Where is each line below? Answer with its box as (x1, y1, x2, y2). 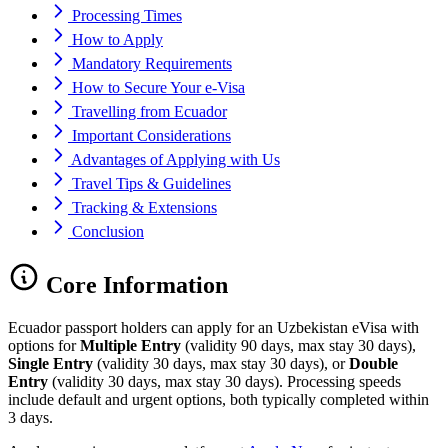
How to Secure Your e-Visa (72, 79, 245, 97)
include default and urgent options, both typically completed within (8, 390, 429, 408)
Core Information (40, 272, 228, 298)
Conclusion (72, 223, 144, 241)
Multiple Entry (80, 336, 181, 354)
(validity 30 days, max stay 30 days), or (93, 354, 349, 372)
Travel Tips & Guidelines (72, 175, 231, 193)
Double (349, 354, 398, 372)
